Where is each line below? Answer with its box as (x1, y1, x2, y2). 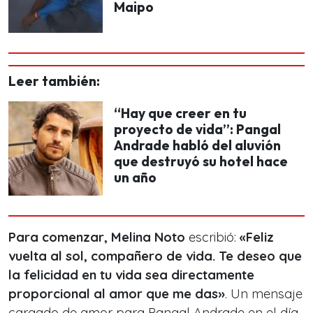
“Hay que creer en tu (114, 105, 247, 122)
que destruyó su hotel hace (114, 153, 288, 170)
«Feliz (240, 229, 274, 246)
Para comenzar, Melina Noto (8, 229, 185, 246)
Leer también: (8, 73, 100, 90)
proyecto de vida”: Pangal (114, 121, 281, 138)
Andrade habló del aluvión (114, 137, 281, 154)
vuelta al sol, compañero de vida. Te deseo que (8, 248, 302, 265)
